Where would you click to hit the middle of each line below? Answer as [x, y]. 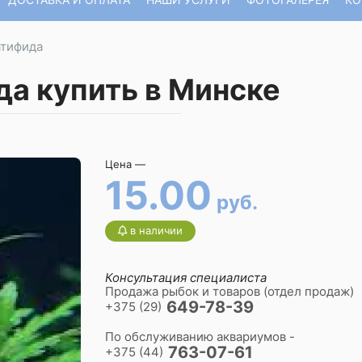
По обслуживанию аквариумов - [200, 337]
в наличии [154, 230]
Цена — [125, 164]
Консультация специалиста [185, 278]
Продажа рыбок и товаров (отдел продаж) [229, 291]
